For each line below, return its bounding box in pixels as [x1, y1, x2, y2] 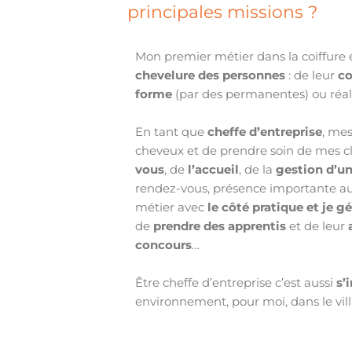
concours [135, 237, 192, 253]
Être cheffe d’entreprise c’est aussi [135, 275, 337, 291]
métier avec [135, 200, 208, 215]
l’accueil [188, 162, 240, 178]
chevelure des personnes [135, 68, 289, 83]
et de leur [286, 218, 349, 234]
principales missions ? [127, 2, 318, 24]
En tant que [135, 124, 208, 140]
